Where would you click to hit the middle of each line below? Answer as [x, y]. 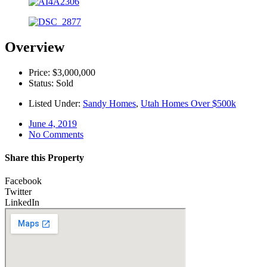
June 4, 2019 [53, 123]
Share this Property [44, 157]
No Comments [56, 134]
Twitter [18, 192]
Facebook [23, 181]
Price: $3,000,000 [62, 72]
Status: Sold [51, 83]
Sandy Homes [109, 103]
